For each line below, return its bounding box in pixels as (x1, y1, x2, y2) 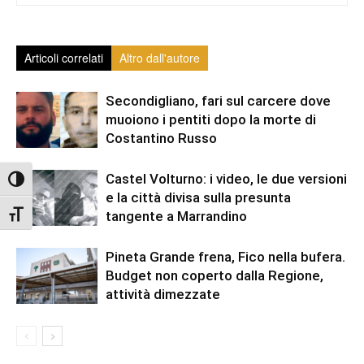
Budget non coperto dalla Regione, (106, 267, 323, 284)
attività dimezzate (106, 286, 220, 302)
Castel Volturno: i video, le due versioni (106, 171, 347, 187)
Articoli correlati (24, 50, 103, 66)
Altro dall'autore (119, 50, 200, 66)
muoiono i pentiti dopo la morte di (106, 111, 316, 128)
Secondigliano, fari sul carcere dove (106, 93, 331, 109)
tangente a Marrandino (106, 208, 247, 224)
